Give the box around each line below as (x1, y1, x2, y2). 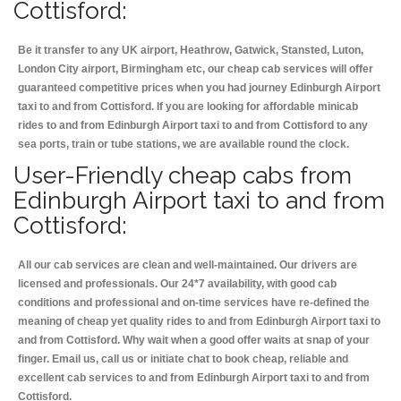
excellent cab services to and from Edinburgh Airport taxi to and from (18, 371, 370, 385)
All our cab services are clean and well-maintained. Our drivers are (18, 259, 357, 272)
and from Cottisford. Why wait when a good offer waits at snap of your (18, 334, 370, 347)
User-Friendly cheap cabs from (13, 161, 352, 190)
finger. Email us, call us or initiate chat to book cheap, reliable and (18, 353, 348, 366)
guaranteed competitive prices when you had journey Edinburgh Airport (18, 81, 380, 95)
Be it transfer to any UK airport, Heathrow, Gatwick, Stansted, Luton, (18, 44, 363, 57)
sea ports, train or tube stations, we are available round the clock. (18, 138, 349, 151)
